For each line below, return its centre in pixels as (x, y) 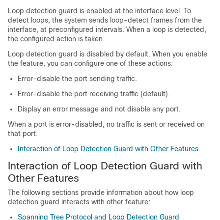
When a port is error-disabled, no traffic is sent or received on (106, 124)
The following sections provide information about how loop (101, 192)
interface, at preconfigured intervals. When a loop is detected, (107, 29)
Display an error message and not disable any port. (99, 109)
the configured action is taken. (56, 39)
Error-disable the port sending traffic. (77, 78)
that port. (23, 133)
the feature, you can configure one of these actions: (90, 63)
